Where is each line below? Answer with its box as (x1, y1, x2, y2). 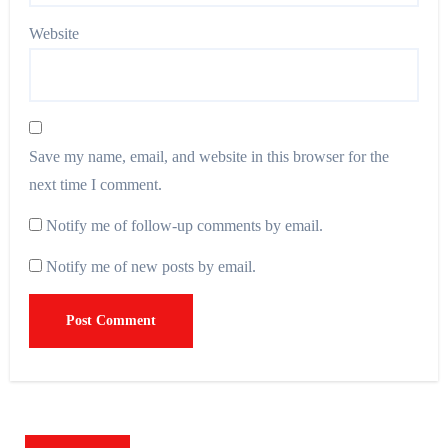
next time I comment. (29, 176, 163, 194)
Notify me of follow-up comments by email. (46, 217, 324, 235)
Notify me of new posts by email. (46, 258, 257, 276)
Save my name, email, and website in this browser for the (29, 148, 390, 166)
